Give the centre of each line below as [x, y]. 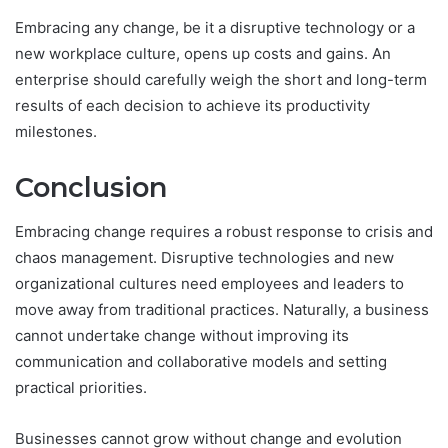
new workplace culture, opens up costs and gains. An [203, 54]
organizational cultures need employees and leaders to [209, 283]
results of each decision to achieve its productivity [192, 106]
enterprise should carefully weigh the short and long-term [221, 80]
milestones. [56, 132]
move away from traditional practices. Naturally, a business [222, 309]
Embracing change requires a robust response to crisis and [224, 231]
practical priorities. [81, 387]
